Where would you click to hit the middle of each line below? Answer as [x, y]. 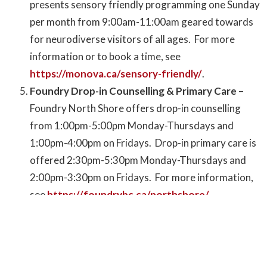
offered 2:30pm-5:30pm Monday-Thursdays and [138, 160]
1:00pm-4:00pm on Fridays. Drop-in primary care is [143, 143]
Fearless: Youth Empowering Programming [129, 212]
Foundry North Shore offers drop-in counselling [135, 108]
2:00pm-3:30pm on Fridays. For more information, [142, 178]
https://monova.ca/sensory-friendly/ [116, 74]
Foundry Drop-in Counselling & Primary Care [133, 91]
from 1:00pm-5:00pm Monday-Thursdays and [132, 126]
